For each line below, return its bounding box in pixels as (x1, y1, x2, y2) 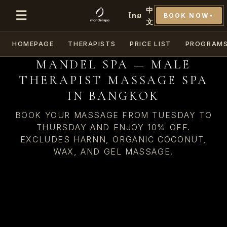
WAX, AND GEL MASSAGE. (54, 146, 173, 157)
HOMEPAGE (12, 40, 54, 48)
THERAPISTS (68, 40, 116, 48)
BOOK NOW (163, 12, 209, 19)
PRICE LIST (130, 40, 171, 48)
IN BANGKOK (67, 89, 160, 103)
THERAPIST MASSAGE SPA (18, 73, 209, 88)
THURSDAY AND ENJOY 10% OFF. (36, 122, 191, 132)
